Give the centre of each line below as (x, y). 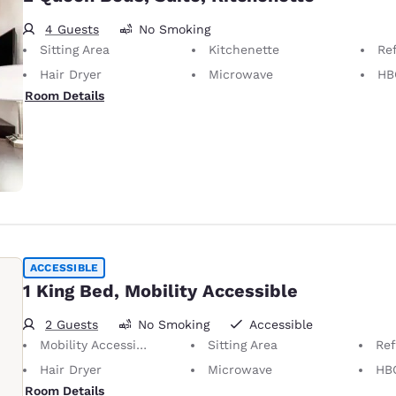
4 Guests (72, 29)
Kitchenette (244, 49)
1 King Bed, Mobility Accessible (160, 290)
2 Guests (72, 324)
